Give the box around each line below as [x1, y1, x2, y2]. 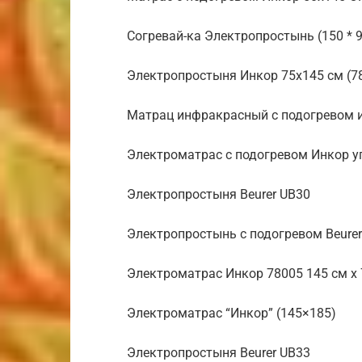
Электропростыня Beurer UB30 [127, 187, 310, 202]
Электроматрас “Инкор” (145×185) [127, 305, 336, 321]
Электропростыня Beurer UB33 [127, 345, 310, 360]
